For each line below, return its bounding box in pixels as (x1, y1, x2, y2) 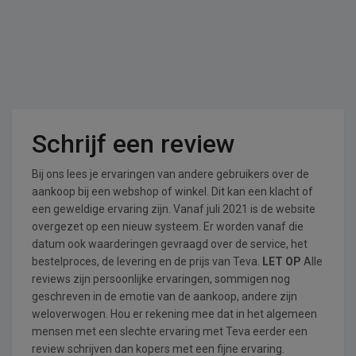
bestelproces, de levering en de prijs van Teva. (32, 255, 262, 268)
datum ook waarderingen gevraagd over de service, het (32, 238, 308, 250)
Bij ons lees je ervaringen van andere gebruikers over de (32, 168, 309, 180)
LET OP (262, 255, 301, 268)
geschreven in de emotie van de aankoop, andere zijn (32, 290, 297, 303)
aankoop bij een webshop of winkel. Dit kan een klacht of (32, 185, 313, 198)
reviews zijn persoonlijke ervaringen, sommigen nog (32, 273, 290, 285)
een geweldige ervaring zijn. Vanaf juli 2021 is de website (32, 203, 315, 215)
